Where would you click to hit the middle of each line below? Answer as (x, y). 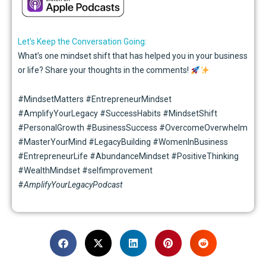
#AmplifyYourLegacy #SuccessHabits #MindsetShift (118, 113)
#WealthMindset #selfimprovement (85, 170)
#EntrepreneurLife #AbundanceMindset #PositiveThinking (128, 156)
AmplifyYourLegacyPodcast (73, 184)
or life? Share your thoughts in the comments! (104, 70)
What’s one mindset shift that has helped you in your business (133, 56)
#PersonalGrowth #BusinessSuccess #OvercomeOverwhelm (133, 127)
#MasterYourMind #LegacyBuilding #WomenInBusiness (123, 142)
